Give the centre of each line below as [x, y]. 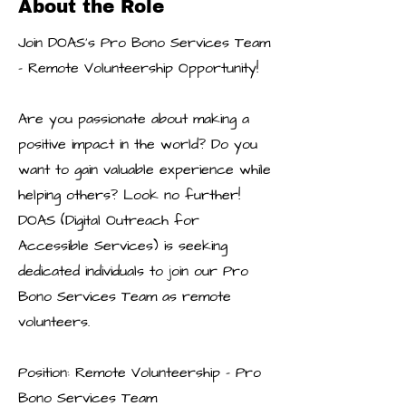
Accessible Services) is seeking [123, 246]
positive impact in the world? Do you [138, 144]
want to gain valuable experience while [145, 169]
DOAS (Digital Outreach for [109, 220]
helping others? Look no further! [129, 195]
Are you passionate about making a [134, 119]
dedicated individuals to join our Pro [133, 271]
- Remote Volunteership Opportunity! [138, 68]
